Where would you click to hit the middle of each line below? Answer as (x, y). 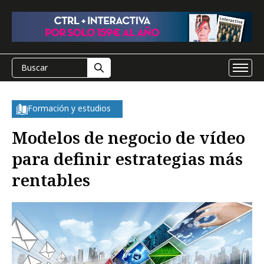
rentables (51, 180)
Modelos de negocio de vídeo (128, 137)
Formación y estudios (69, 108)
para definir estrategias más (127, 159)
